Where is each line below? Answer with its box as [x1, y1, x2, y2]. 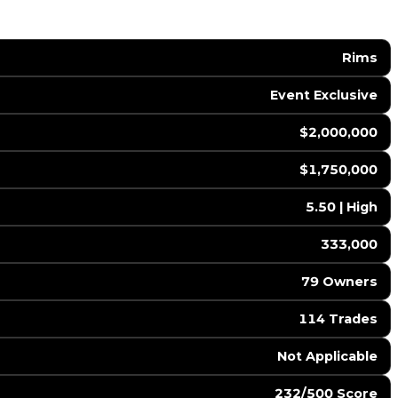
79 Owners [300, 274, 378, 291]
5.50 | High [305, 199, 378, 216]
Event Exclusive [269, 87, 378, 104]
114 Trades [298, 311, 378, 328]
